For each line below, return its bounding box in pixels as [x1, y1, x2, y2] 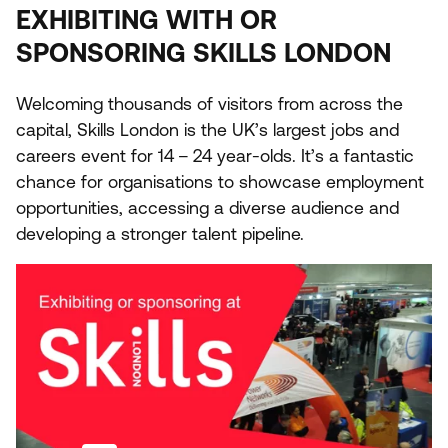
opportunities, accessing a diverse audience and [16, 197, 399, 218]
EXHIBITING [16, 3, 159, 35]
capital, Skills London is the [16, 119, 232, 140]
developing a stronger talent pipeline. [16, 223, 309, 244]
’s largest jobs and [255, 119, 399, 140]
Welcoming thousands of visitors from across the [16, 93, 403, 114]
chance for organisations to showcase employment [16, 171, 424, 192]
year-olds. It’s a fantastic [212, 145, 414, 166]
